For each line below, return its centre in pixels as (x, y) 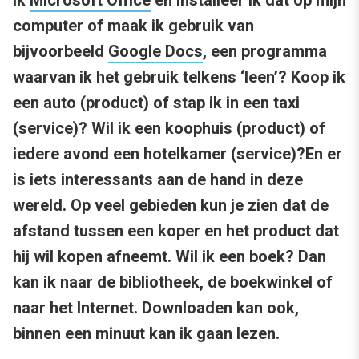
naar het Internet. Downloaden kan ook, (156, 308)
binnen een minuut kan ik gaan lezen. (146, 334)
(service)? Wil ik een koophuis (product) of (169, 129)
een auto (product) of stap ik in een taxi (156, 103)
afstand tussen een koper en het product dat (176, 231)
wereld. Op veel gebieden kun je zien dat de (171, 206)
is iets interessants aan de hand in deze (158, 180)
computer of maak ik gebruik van (133, 26)
